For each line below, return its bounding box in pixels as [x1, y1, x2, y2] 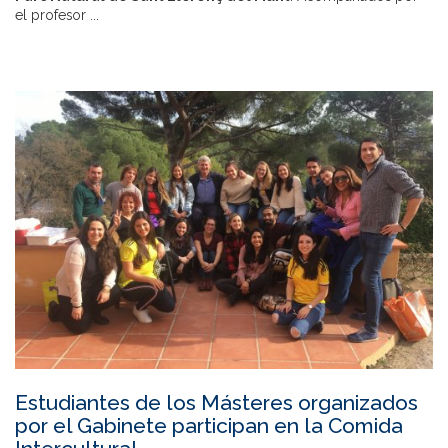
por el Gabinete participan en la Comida [15, 413, 403, 439]
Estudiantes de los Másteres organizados [15, 390, 418, 416]
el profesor [15, 6, 90, 23]
